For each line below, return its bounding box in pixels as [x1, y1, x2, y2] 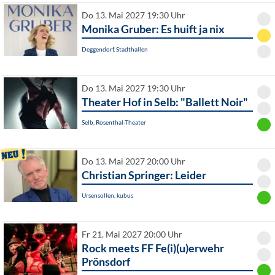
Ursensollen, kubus [82, 192, 133, 199]
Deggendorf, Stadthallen [82, 45, 148, 53]
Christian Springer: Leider [82, 168, 206, 182]
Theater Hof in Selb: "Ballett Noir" [82, 95, 248, 109]
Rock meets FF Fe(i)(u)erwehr [82, 241, 224, 255]
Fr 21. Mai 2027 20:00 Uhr [82, 230, 182, 240]
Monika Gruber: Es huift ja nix [82, 22, 225, 36]
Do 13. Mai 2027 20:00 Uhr [82, 157, 185, 167]
